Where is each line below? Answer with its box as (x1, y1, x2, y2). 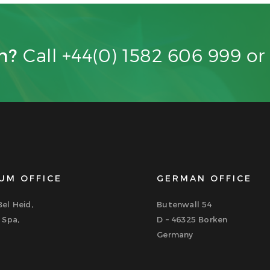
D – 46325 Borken (157, 214, 228, 224)
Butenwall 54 (157, 199, 212, 209)
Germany (157, 229, 193, 239)
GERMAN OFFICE (157, 172, 253, 184)
